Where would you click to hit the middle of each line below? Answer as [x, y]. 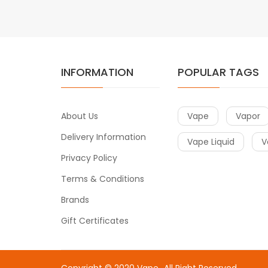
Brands [75, 200]
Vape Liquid [211, 141]
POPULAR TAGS [218, 72]
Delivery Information [103, 137]
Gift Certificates [95, 220]
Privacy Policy [89, 158]
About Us [80, 116]
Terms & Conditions [103, 179]
